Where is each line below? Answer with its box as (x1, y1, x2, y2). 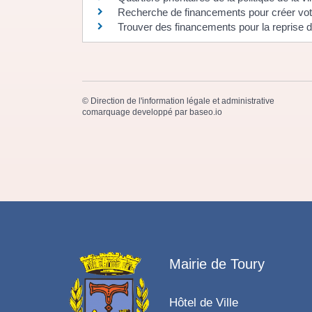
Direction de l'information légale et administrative (91, 95, 274, 106)
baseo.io (189, 107, 222, 117)
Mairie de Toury (169, 256, 265, 272)
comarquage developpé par (82, 107, 189, 117)
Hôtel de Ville (169, 296, 238, 310)
